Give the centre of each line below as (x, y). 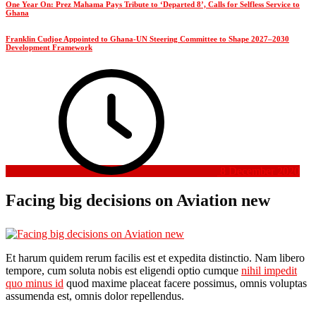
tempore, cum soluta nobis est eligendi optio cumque (123, 271)
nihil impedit (269, 271)
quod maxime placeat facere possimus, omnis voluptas (185, 284)
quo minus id (35, 284)
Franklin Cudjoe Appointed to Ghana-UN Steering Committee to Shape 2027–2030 (147, 38)
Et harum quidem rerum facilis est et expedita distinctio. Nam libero (155, 258)
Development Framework (49, 47)
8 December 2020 (260, 171)
